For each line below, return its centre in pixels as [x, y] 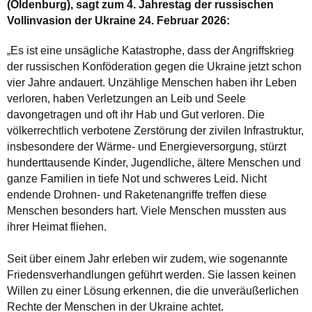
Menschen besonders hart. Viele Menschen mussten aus [147, 210]
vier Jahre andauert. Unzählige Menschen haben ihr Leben [152, 82]
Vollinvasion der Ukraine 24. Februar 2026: [118, 20]
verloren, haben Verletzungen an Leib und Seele [126, 98]
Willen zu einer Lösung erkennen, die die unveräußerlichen [153, 290]
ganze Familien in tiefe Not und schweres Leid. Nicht [137, 178]
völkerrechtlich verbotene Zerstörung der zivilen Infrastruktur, [155, 130]
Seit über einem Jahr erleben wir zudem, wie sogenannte [147, 258]
